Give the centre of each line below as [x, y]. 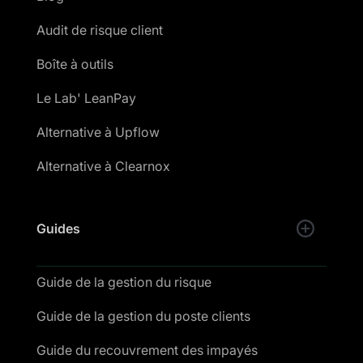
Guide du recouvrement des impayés [147, 350]
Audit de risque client [99, 30]
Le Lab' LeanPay [86, 98]
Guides [58, 228]
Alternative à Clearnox [103, 166]
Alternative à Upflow [98, 132]
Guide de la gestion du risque [124, 282]
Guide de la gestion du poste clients [143, 316]
